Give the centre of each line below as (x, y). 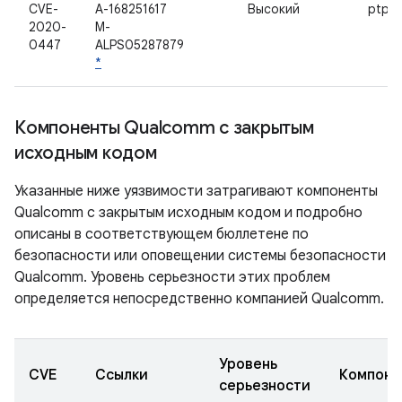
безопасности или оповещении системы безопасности (200, 256)
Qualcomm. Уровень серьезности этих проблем (172, 277)
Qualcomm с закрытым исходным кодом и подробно (188, 213)
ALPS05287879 (140, 45)
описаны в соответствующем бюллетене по (162, 234)
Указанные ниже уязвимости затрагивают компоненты (196, 191)
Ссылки (122, 375)
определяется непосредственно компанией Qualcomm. (199, 299)
